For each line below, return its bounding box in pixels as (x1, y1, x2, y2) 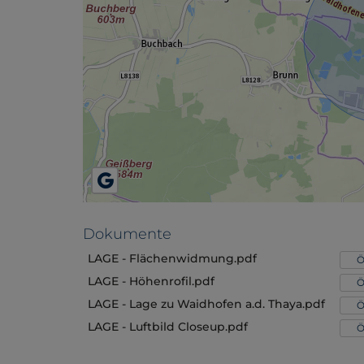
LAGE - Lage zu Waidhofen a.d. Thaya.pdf (88, 297, 325, 312)
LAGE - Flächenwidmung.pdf (88, 251, 257, 266)
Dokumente (83, 225, 171, 244)
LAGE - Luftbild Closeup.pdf (88, 319, 248, 335)
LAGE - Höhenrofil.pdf (88, 274, 214, 289)
